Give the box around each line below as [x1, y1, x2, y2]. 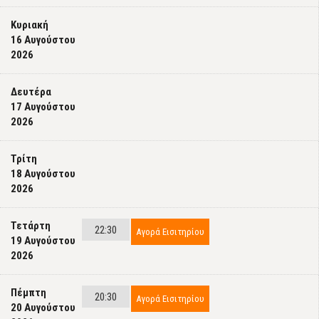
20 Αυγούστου [11, 301, 75, 314]
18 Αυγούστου [11, 167, 75, 180]
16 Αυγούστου [11, 33, 75, 46]
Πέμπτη [11, 286, 46, 299]
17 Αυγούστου [11, 100, 75, 113]
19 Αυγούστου [11, 234, 75, 247]
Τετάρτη [11, 219, 51, 232]
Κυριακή [11, 19, 48, 31]
